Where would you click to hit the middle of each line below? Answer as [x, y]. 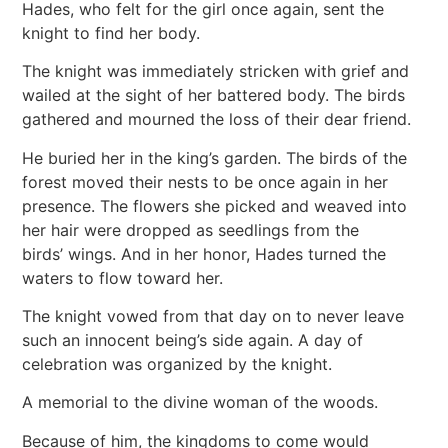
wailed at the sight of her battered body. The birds [214, 95]
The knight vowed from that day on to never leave [213, 315]
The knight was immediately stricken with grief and [216, 71]
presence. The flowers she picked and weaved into [215, 205]
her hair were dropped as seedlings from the [191, 229]
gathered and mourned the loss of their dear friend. [222, 119]
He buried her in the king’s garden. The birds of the [215, 157]
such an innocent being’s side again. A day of [193, 339]
